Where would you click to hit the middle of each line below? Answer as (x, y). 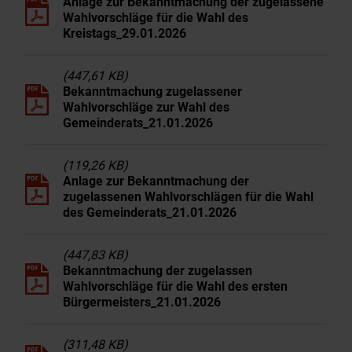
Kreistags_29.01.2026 (125, 33)
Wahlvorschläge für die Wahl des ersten (175, 286)
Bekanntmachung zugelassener (152, 92)
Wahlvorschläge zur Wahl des (146, 107)
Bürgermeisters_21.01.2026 (142, 302)
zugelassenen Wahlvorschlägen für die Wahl (188, 197)
